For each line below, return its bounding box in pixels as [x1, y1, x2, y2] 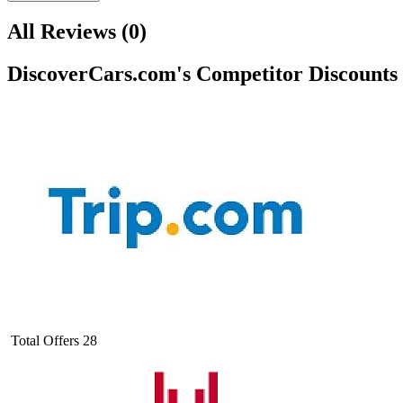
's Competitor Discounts [176, 61, 398, 85]
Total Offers [11, 332, 79, 348]
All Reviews [7, 19, 116, 43]
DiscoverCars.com [7, 61, 176, 85]
